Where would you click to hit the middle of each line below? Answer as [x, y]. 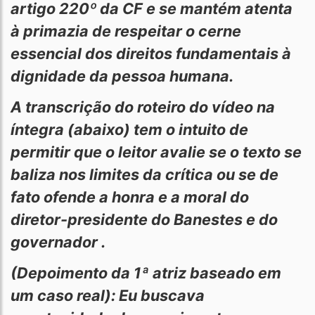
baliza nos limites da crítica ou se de [144, 174]
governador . [58, 242]
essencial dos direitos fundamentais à [151, 53]
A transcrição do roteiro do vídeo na [143, 107]
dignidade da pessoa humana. [124, 76]
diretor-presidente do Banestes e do [144, 219]
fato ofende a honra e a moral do [130, 197]
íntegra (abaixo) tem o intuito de [129, 129]
